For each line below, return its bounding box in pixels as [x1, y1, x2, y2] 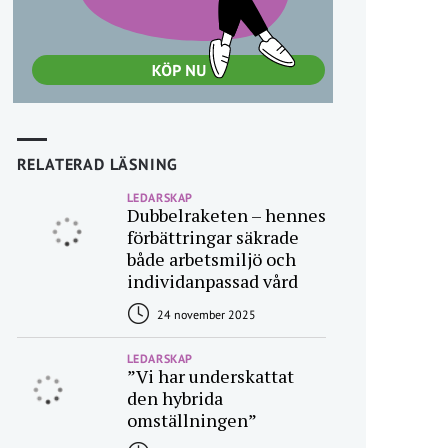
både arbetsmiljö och [126, 247, 296, 271]
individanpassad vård [126, 269, 298, 293]
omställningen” [126, 408, 257, 432]
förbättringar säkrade [126, 225, 299, 249]
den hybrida [126, 386, 223, 410]
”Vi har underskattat [126, 364, 294, 388]
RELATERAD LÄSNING [16, 154, 179, 174]
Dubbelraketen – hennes [126, 203, 326, 227]
